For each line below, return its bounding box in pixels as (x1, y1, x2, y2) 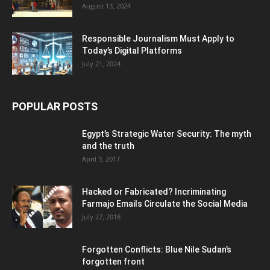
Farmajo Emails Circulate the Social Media (82, 198, 248, 209)
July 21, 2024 (82, 58, 121, 68)
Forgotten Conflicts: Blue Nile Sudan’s (82, 244, 231, 254)
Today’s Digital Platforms (82, 45, 182, 55)
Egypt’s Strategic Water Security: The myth (82, 128, 251, 139)
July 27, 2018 (82, 212, 121, 221)
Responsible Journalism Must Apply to (82, 33, 234, 43)
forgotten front (82, 256, 145, 266)
